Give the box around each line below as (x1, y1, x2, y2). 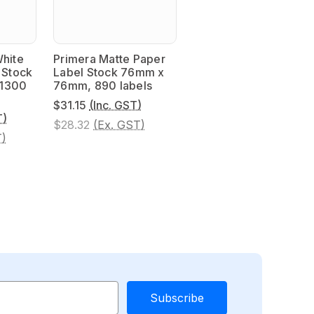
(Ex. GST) (93, 117, 145, 132)
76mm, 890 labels (53, 78, 152, 93)
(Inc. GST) (89, 97, 142, 112)
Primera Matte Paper (53, 51, 165, 66)
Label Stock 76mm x (53, 64, 165, 79)
